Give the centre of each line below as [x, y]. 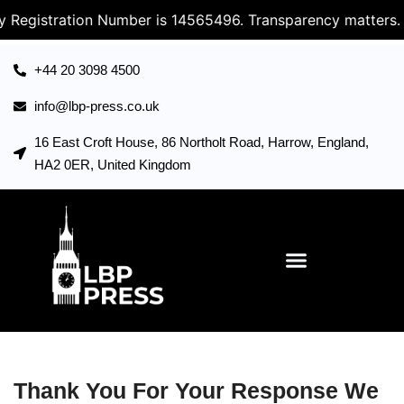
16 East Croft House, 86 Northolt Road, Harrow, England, [201, 142]
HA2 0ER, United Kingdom [112, 165]
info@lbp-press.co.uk [96, 106]
